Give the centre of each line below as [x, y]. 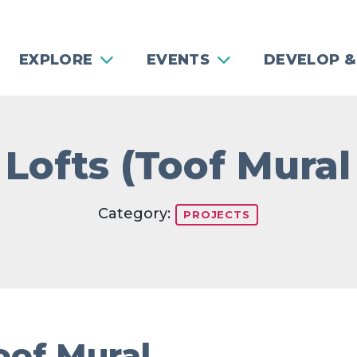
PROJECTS [217, 214]
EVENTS [178, 60]
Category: [137, 214]
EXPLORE [56, 60]
